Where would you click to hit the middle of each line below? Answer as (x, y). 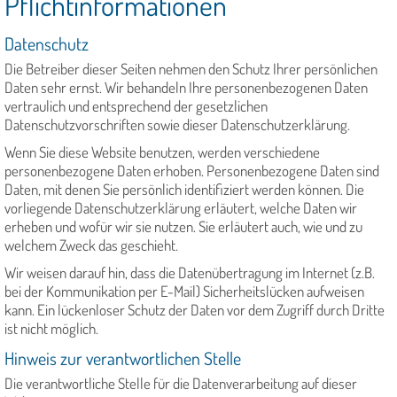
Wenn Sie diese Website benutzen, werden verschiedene (162, 152)
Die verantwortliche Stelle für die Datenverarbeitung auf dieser (181, 384)
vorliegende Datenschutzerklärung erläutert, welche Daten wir (181, 208)
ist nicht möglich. (51, 329)
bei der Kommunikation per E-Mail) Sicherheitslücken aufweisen (184, 292)
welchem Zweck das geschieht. (91, 245)
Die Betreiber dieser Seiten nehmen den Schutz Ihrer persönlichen (191, 69)
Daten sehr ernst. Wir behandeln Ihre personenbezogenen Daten (186, 88)
